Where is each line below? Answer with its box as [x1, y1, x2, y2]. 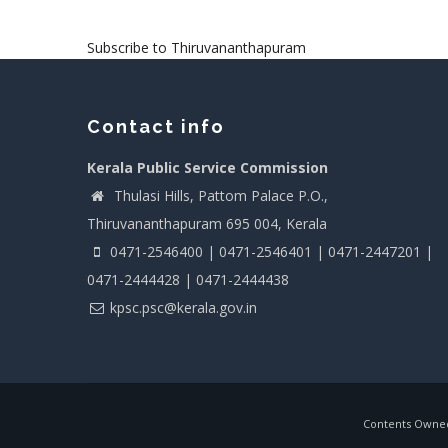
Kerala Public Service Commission [87, 157, 328, 177]
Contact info [87, 115, 225, 137]
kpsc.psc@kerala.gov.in [110, 297, 257, 317]
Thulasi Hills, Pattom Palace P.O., [110, 185, 328, 205]
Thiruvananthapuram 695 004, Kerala [87, 213, 327, 233]
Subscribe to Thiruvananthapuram [87, 37, 306, 57]
